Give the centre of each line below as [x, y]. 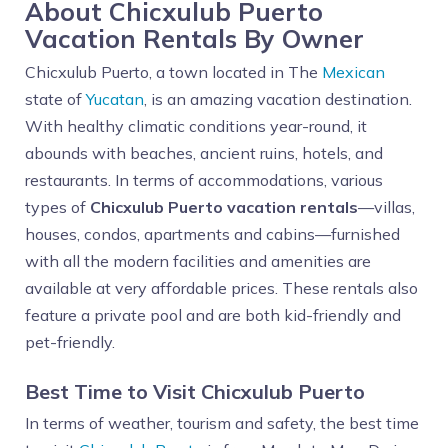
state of [55, 99]
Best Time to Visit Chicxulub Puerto [195, 391]
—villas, [386, 207]
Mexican [353, 72]
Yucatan [115, 99]
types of [55, 207]
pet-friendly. [70, 342]
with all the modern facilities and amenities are [198, 261]
